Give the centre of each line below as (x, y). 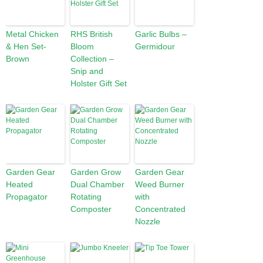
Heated (19, 184)
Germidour (155, 46)
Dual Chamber (97, 184)
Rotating (86, 197)
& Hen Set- (26, 46)
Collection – (92, 59)
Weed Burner (160, 184)
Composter (91, 209)
